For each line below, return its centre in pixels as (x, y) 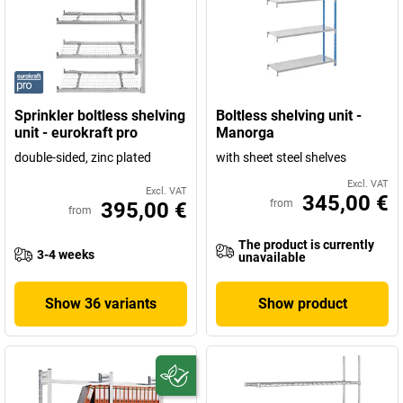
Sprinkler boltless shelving (100, 116)
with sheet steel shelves (281, 157)
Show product (302, 304)
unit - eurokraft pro (76, 133)
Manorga (245, 133)
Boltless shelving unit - (289, 116)
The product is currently (306, 245)
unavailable (272, 257)
